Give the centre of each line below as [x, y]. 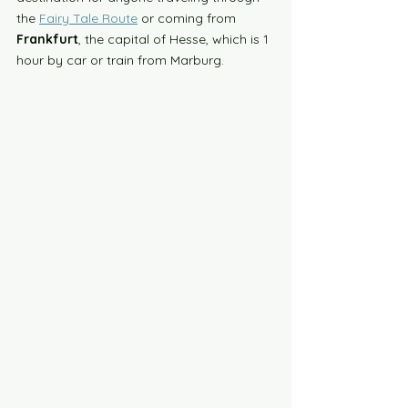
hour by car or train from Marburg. [122, 60]
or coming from [189, 18]
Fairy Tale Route [88, 18]
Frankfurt [47, 39]
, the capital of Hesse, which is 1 [175, 39]
